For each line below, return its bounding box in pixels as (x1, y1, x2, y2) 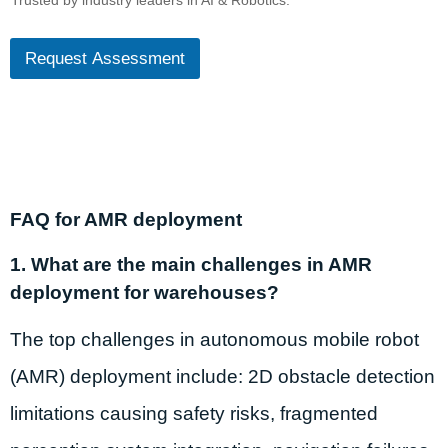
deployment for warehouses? (10, 282, 279, 304)
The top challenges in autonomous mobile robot (10, 329, 419, 351)
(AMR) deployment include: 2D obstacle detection (10, 366, 435, 388)
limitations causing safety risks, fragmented (10, 403, 378, 425)
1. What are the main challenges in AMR (10, 254, 372, 276)
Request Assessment (25, 49, 185, 69)
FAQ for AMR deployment (10, 209, 242, 231)
